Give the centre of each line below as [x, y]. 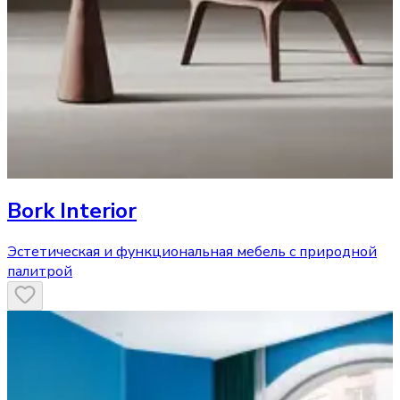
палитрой [40, 272]
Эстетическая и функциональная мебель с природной [192, 252]
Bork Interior [72, 210]
